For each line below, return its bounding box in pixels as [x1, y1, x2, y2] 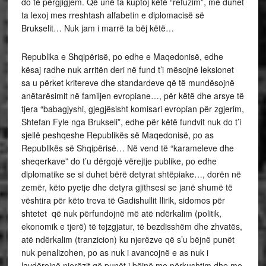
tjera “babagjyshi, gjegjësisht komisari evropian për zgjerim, [21, 103, 244, 115]
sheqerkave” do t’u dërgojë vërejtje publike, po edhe [21, 155, 217, 167]
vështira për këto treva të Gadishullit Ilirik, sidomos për [21, 194, 225, 206]
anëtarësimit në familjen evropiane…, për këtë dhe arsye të [21, 90, 244, 102]
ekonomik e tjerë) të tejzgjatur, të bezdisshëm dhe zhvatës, [21, 220, 242, 232]
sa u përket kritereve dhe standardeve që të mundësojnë [21, 77, 235, 88]
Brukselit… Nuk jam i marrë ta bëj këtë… [21, 22, 174, 34]
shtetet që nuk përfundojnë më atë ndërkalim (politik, [21, 207, 221, 219]
